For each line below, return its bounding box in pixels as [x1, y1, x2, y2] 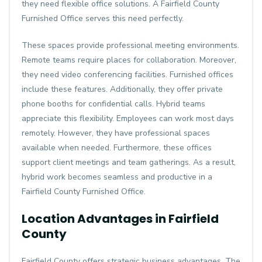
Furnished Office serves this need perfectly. [22, 13, 184, 24]
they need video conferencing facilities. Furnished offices [22, 69, 233, 80]
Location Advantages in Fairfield [22, 211, 219, 227]
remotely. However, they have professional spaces [22, 127, 210, 139]
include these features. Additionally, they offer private [22, 84, 223, 95]
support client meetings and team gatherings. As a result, [22, 157, 236, 168]
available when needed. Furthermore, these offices [22, 142, 212, 153]
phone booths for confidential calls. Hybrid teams [22, 98, 205, 109]
